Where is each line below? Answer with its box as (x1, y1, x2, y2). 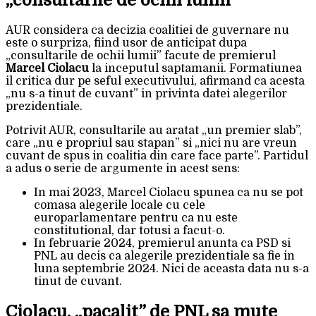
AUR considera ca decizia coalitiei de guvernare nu (6, 23, 289, 37)
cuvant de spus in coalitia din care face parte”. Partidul (6, 149, 308, 162)
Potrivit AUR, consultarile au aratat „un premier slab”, (6, 123, 302, 137)
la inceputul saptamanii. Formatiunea (89, 61, 302, 75)
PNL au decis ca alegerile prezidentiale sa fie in (34, 249, 295, 262)
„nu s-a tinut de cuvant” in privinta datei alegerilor (6, 87, 287, 100)
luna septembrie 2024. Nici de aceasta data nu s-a (34, 262, 309, 275)
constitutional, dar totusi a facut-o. (34, 224, 225, 237)
